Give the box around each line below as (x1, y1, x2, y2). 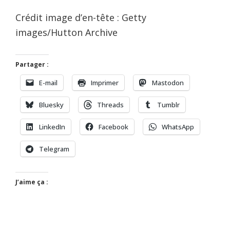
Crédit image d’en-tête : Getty (15, 11, 146, 24)
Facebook (99, 122, 128, 132)
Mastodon (152, 78, 184, 88)
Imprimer (91, 78, 119, 88)
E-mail (39, 78, 57, 88)
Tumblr (157, 100, 180, 110)
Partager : (15, 60, 49, 69)
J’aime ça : (15, 178, 48, 187)
